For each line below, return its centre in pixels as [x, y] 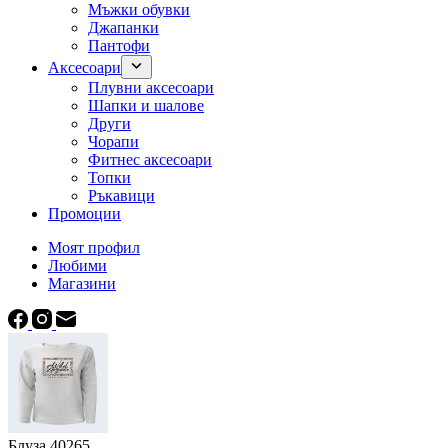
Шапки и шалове [146, 105]
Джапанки [123, 27]
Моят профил [94, 247]
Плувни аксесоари [151, 87]
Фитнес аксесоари [150, 159]
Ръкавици [121, 195]
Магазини [82, 283]
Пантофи [119, 45]
